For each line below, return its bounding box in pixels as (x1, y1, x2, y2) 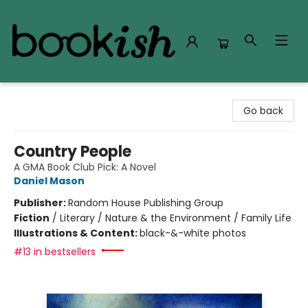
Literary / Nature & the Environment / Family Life (60, 211, 291, 225)
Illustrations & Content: (14, 226, 140, 240)
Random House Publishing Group (68, 196, 223, 210)
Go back (243, 104, 283, 118)
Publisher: (14, 196, 68, 210)
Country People (14, 141, 131, 162)
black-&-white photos (140, 226, 246, 240)
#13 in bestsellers (14, 245, 96, 258)
